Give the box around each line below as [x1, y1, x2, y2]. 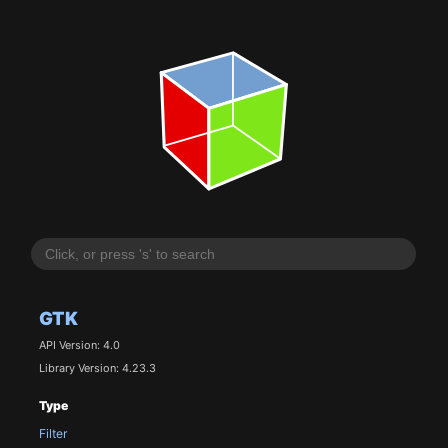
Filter [38, 425, 68, 441]
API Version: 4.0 [38, 338, 120, 353]
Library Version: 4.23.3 [38, 361, 156, 376]
